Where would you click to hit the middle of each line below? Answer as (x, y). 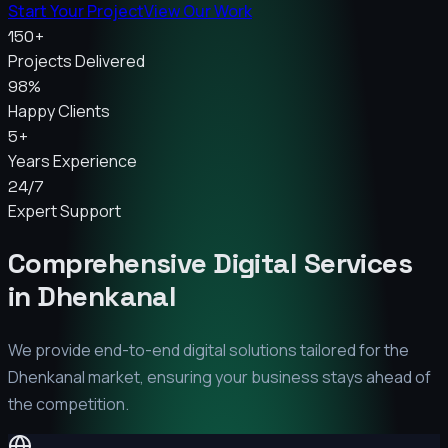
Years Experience (72, 161)
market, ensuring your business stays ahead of (258, 376)
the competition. (68, 403)
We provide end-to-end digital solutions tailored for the (208, 349)
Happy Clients (59, 111)
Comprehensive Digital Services (210, 263)
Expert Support (64, 211)
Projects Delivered (76, 61)
